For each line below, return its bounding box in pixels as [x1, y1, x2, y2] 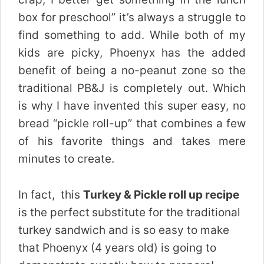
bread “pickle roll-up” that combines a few [18, 117, 246, 131]
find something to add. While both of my [18, 28, 246, 42]
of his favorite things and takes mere [18, 134, 246, 148]
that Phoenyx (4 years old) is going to [18, 240, 216, 255]
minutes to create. [18, 152, 114, 166]
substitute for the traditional [92, 205, 240, 219]
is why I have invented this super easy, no [18, 99, 246, 113]
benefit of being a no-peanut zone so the [18, 64, 246, 78]
